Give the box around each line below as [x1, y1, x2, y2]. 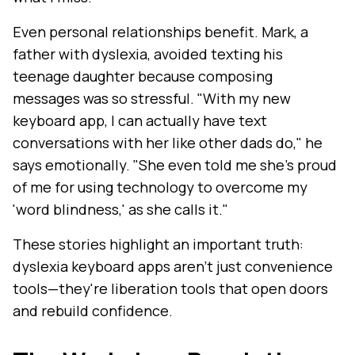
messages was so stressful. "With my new [13, 89, 291, 109]
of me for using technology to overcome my [13, 177, 307, 197]
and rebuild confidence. [13, 301, 173, 321]
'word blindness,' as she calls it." [13, 200, 228, 219]
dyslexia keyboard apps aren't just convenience [13, 257, 333, 277]
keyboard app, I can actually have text [13, 111, 267, 131]
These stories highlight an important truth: [13, 235, 303, 254]
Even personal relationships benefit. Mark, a [13, 22, 308, 42]
